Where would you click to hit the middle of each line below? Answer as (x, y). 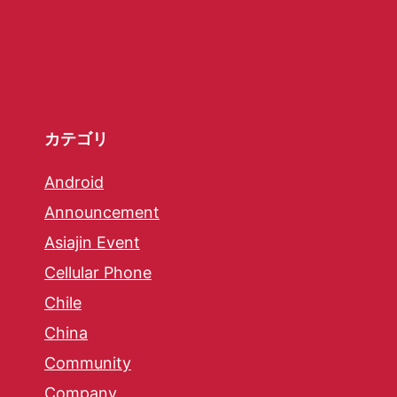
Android (74, 183)
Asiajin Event (92, 243)
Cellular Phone (98, 273)
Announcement (102, 213)
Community (88, 363)
